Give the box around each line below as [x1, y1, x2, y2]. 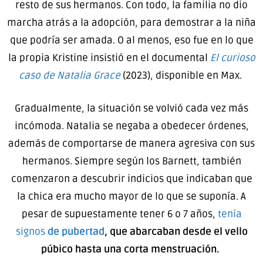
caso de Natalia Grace [19, 69, 120, 82]
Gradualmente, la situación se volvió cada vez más [15, 102, 248, 114]
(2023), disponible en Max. [120, 69, 244, 82]
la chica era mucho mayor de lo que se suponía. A [17, 190, 246, 203]
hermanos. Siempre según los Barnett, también [22, 154, 241, 167]
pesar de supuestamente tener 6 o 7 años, [21, 207, 218, 220]
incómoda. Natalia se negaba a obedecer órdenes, [14, 119, 249, 132]
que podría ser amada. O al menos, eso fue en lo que [9, 34, 254, 47]
